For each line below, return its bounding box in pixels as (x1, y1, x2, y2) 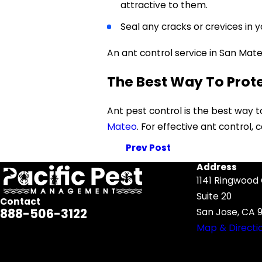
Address (196, 161, 237, 174)
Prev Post (125, 142, 171, 154)
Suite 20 (196, 190, 232, 203)
